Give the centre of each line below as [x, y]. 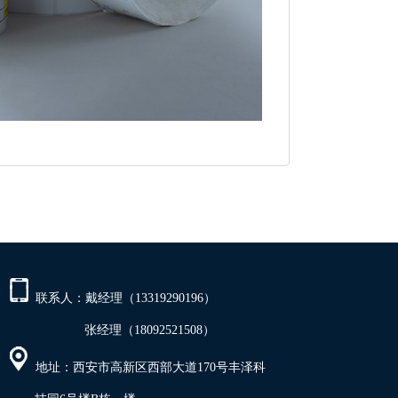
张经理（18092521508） [112, 330]
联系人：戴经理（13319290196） [122, 298]
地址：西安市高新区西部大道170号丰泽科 [147, 367]
